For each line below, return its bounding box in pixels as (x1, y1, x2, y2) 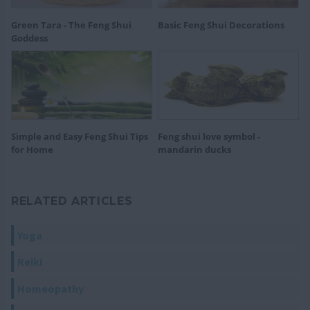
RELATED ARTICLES (11, 194, 133, 208)
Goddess (11, 32, 48, 44)
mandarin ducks (158, 143, 231, 156)
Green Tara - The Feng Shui (11, 19, 131, 31)
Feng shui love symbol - (158, 130, 260, 143)
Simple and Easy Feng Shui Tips (11, 130, 148, 143)
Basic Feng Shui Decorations (158, 19, 284, 31)
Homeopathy (17, 281, 84, 295)
